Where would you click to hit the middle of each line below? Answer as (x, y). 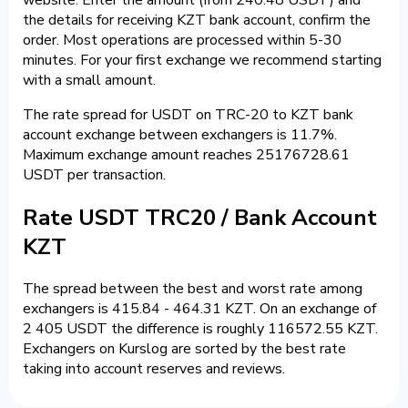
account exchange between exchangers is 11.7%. (180, 134)
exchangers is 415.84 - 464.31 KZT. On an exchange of (199, 309)
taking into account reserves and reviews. (154, 369)
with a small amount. (89, 80)
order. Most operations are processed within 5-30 (182, 40)
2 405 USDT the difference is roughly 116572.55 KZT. (200, 329)
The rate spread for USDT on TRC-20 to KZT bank (188, 114)
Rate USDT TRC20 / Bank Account (200, 217)
